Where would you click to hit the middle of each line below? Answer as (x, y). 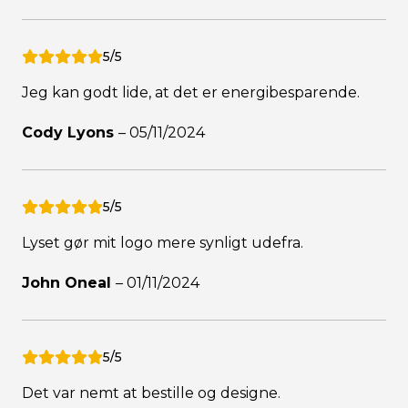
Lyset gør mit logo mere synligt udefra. (163, 243)
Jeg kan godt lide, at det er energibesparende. (191, 93)
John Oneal (69, 283)
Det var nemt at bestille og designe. (151, 393)
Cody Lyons (70, 133)
